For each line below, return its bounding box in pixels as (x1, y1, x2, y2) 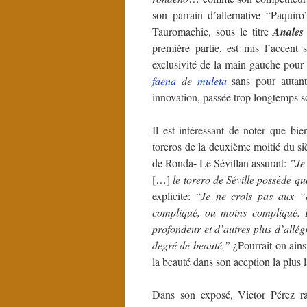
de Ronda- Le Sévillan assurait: (152, 156, 289, 170)
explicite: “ (152, 188, 201, 203)
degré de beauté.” (152, 238, 230, 252)
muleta (197, 73, 227, 88)
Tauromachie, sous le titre (152, 24, 273, 38)
